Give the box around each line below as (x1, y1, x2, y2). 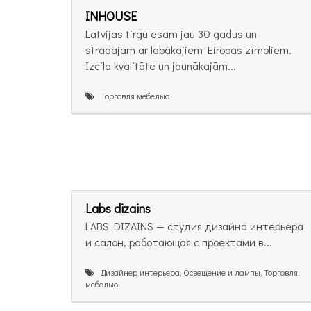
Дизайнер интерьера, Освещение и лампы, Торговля (94, 266, 298, 278)
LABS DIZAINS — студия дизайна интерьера (85, 218, 303, 233)
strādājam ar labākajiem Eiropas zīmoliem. (85, 42, 292, 58)
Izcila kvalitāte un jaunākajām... (85, 58, 236, 74)
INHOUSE (85, 8, 137, 25)
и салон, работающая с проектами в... (85, 234, 272, 249)
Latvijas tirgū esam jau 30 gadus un (85, 26, 257, 42)
